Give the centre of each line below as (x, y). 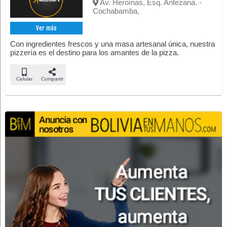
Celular (24, 79)
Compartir (52, 79)
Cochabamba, (116, 11)
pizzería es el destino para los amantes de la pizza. (95, 52)
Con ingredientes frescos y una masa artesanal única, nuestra (113, 44)
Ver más (47, 28)
